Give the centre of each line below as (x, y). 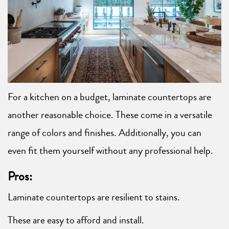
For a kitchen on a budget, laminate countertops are (109, 97)
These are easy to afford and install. (76, 220)
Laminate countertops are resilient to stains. (94, 197)
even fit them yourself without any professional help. (110, 150)
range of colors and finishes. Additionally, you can (105, 132)
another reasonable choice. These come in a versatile (110, 114)
